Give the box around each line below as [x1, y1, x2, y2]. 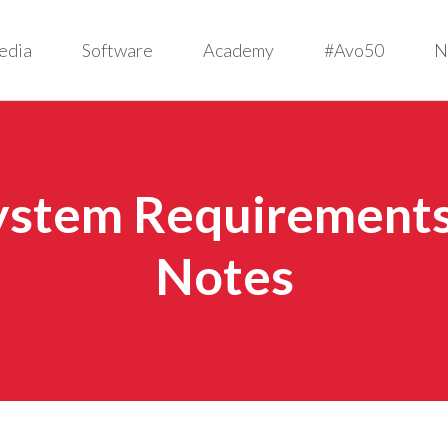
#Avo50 [323, 38, 384, 61]
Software [81, 38, 153, 61]
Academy [202, 38, 274, 61]
